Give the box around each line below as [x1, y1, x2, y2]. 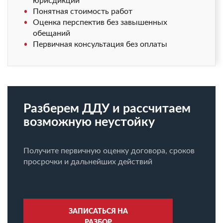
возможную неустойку [23, 116, 155, 128]
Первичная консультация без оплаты [33, 40, 167, 48]
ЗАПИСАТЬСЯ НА [68, 208, 128, 215]
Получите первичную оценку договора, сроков [23, 147, 195, 155]
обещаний [33, 29, 70, 37]
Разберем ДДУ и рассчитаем [23, 103, 191, 115]
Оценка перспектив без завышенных [33, 18, 167, 26]
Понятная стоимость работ [33, 7, 132, 15]
